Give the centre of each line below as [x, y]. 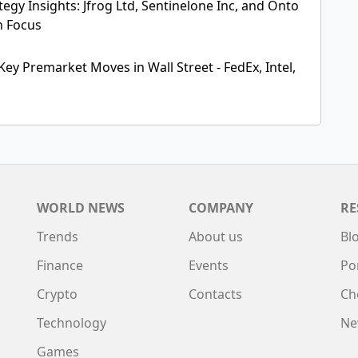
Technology [72, 323]
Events [209, 266]
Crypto [57, 294]
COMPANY [221, 208]
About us [216, 237]
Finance [60, 266]
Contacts [215, 294]
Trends [58, 237]
